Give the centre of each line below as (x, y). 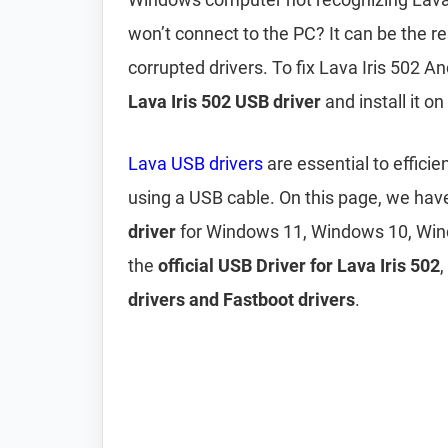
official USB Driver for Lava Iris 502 (299, 265)
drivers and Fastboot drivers (241, 299)
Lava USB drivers (195, 163)
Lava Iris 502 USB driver (224, 101)
